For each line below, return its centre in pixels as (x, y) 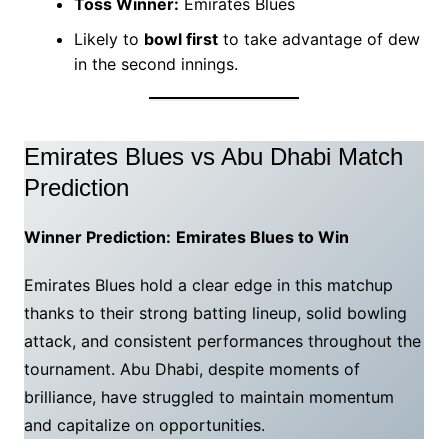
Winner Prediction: (97, 237)
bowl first (180, 39)
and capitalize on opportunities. (144, 425)
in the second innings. (155, 64)
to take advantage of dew (318, 39)
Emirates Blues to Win (262, 237)
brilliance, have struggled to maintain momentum (208, 397)
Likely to (108, 39)
